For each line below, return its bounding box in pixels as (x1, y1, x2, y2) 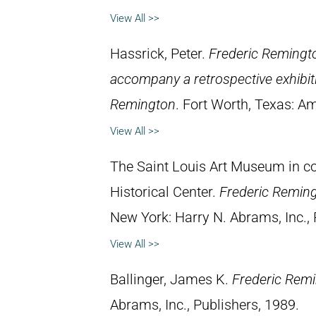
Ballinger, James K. (110, 271, 232, 288)
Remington (110, 96, 176, 113)
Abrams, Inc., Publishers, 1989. (110, 296, 299, 313)
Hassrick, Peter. (110, 45, 209, 62)
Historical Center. (110, 183, 219, 200)
